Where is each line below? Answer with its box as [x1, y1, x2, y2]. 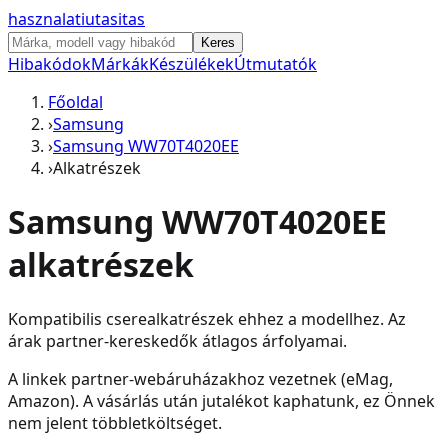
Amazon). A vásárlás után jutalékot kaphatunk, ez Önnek [8, 389, 435, 412]
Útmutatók [234, 53, 317, 75]
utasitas [85, 8, 145, 30]
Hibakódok [8, 53, 91, 75]
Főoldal [48, 91, 103, 113]
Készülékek [149, 53, 234, 75]
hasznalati [8, 8, 85, 30]
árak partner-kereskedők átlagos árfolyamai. [8, 329, 347, 352]
